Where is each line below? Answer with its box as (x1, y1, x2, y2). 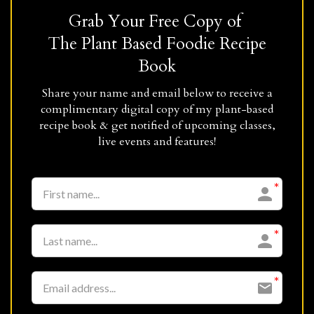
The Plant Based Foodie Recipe (48, 32, 266, 55)
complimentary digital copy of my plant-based (41, 101, 273, 117)
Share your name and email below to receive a (41, 85, 273, 101)
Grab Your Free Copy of (68, 10, 246, 33)
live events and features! (98, 133, 216, 149)
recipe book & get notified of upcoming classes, (39, 117, 275, 133)
